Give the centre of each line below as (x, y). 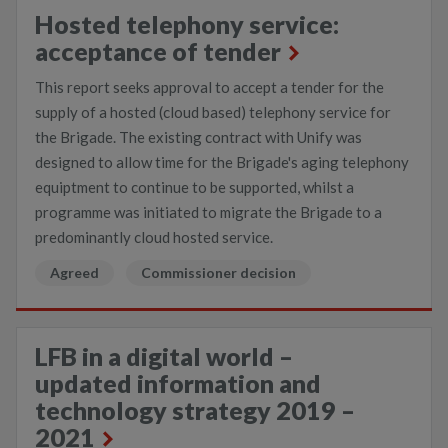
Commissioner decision (218, 272)
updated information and (178, 383)
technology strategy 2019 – (195, 410)
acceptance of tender (158, 51)
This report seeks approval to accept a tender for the (209, 87)
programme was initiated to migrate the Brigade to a (208, 212)
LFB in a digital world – (164, 356)
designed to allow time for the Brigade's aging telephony (222, 162)
